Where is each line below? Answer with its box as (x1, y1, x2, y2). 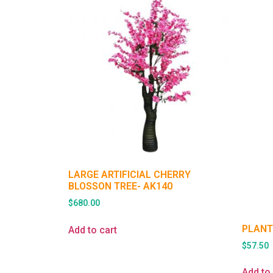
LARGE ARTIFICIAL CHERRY (68, 169, 191, 181)
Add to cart (68, 224, 117, 236)
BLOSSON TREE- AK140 (68, 180, 172, 193)
